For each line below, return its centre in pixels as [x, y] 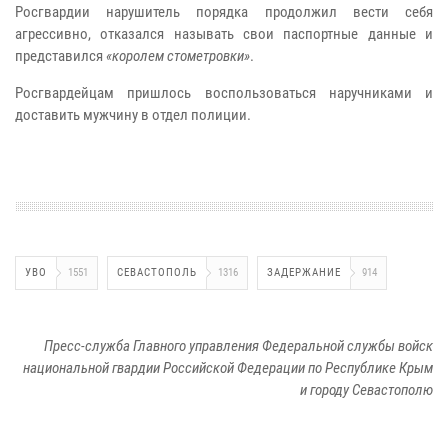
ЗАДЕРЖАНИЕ [304, 273]
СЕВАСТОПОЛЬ [157, 273]
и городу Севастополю [366, 390]
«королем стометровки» [178, 56]
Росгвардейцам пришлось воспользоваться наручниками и [224, 93]
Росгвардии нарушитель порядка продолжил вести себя [224, 12]
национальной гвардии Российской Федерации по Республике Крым [228, 368]
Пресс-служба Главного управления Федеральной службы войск [238, 346]
